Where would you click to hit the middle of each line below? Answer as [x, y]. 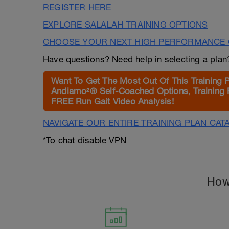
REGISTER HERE [77, 7]
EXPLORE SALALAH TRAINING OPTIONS [125, 25]
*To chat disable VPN [85, 140]
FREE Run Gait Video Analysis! [112, 101]
